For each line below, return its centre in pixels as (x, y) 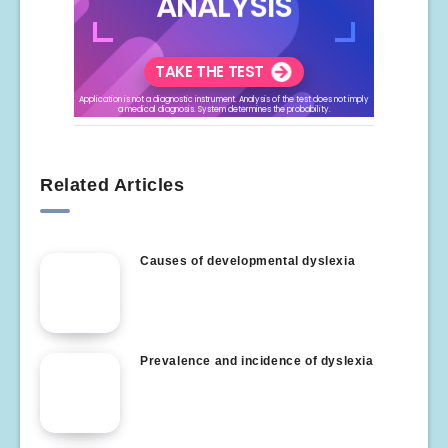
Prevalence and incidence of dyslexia (257, 361)
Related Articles (112, 185)
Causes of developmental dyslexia (248, 261)
